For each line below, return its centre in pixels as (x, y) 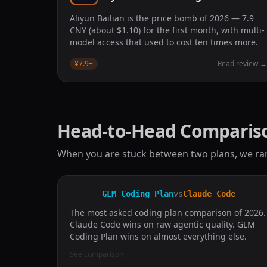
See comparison (97, 254)
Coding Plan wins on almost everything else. (158, 236)
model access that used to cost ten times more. (164, 42)
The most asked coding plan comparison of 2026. (168, 212)
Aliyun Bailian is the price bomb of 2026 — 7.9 (162, 18)
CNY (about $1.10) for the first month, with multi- (167, 30)
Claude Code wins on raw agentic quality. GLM (162, 224)
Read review (238, 63)
